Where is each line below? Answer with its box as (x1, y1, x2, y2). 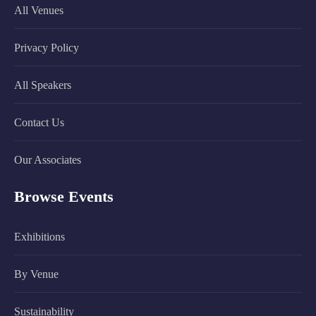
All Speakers (14, 78, 71, 91)
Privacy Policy (14, 41, 79, 54)
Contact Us (14, 116, 64, 128)
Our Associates (14, 153, 81, 166)
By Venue (14, 267, 59, 280)
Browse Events (14, 187, 114, 205)
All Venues (14, 4, 63, 16)
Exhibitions (14, 230, 65, 243)
